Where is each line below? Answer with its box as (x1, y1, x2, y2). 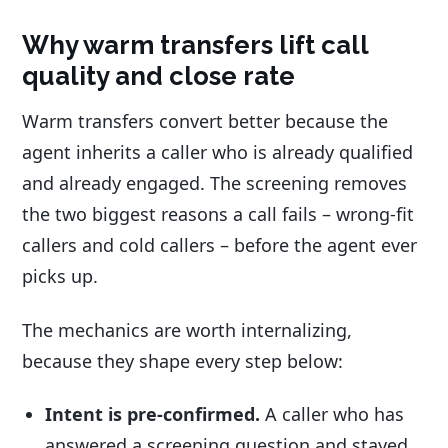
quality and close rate (22, 61, 295, 92)
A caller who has (260, 402, 405, 427)
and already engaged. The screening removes (22, 171, 407, 196)
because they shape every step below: (22, 348, 343, 373)
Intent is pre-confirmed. (45, 402, 261, 427)
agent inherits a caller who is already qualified (22, 140, 413, 165)
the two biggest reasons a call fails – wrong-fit (22, 202, 414, 227)
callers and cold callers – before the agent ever (22, 233, 417, 258)
